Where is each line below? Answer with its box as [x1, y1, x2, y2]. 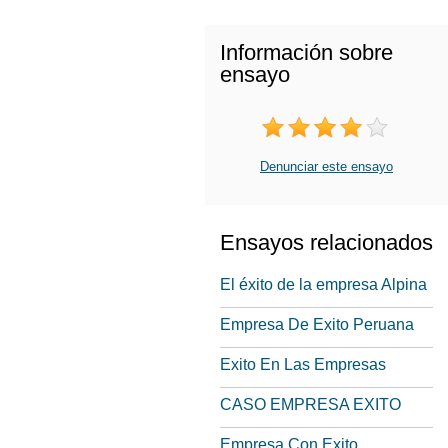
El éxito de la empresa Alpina [220, 276, 427, 293]
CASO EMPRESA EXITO [220, 396, 401, 413]
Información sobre [220, 40, 393, 65]
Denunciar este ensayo [260, 159, 393, 174]
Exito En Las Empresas [220, 356, 386, 373]
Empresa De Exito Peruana [220, 316, 414, 333]
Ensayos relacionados [220, 230, 433, 255]
